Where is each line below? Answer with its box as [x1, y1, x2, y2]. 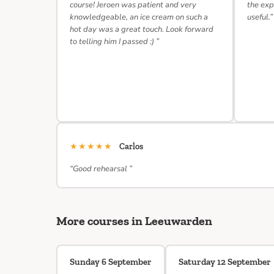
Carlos [119, 141, 143, 152]
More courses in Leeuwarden [56, 213, 212, 228]
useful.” [247, 12, 273, 23]
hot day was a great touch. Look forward [70, 24, 213, 35]
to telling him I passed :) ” [70, 36, 159, 47]
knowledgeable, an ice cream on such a [70, 12, 208, 23]
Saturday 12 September [179, 256, 271, 267]
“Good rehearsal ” [70, 163, 132, 174]
